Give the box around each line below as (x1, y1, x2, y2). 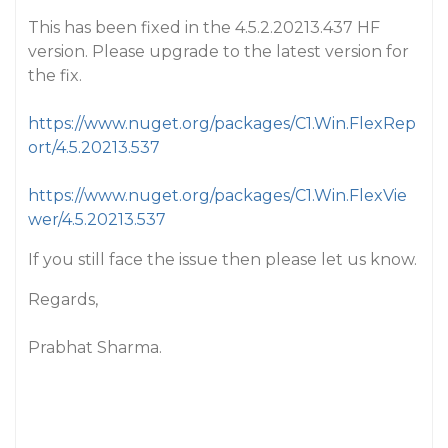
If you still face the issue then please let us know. (28, 250, 417, 269)
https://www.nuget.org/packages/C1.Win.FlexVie (28, 186, 407, 205)
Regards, (28, 290, 98, 309)
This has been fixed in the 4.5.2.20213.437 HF (28, 18, 380, 37)
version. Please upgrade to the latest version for (28, 42, 409, 61)
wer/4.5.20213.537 (28, 210, 166, 229)
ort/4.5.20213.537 (28, 138, 160, 157)
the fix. (28, 66, 82, 85)
